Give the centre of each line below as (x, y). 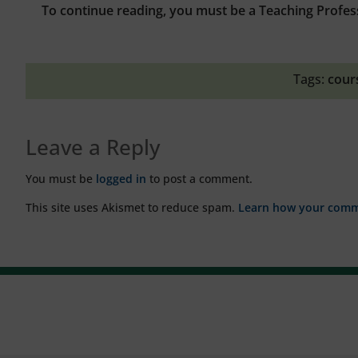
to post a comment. (199, 178)
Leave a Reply (93, 147)
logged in (121, 178)
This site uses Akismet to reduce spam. (132, 207)
